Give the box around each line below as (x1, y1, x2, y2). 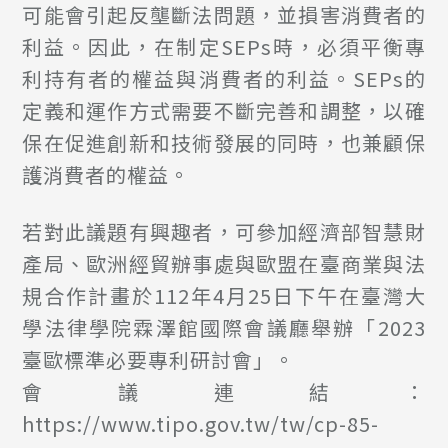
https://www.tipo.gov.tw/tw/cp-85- (22, 408, 380, 438)
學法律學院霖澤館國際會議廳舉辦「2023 (22, 312, 426, 342)
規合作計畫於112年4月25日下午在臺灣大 (22, 280, 426, 310)
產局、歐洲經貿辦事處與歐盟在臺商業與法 (22, 248, 426, 278)
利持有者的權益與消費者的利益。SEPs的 (22, 63, 426, 93)
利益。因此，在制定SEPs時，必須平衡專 (22, 31, 426, 61)
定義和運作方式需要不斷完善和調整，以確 (22, 95, 426, 125)
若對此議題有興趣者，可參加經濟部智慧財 (22, 216, 426, 246)
